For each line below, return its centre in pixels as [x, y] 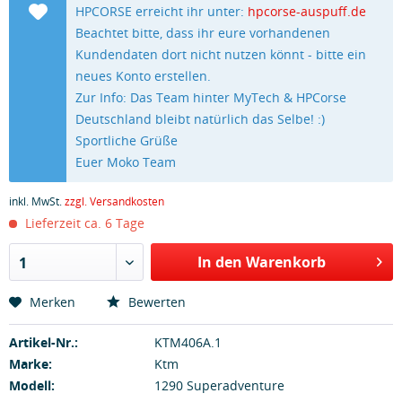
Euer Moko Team [126, 162]
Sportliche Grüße [127, 140]
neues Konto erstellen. [144, 76]
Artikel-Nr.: [44, 342]
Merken [52, 302]
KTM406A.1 [188, 342]
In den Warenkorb [261, 262]
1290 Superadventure [219, 385]
